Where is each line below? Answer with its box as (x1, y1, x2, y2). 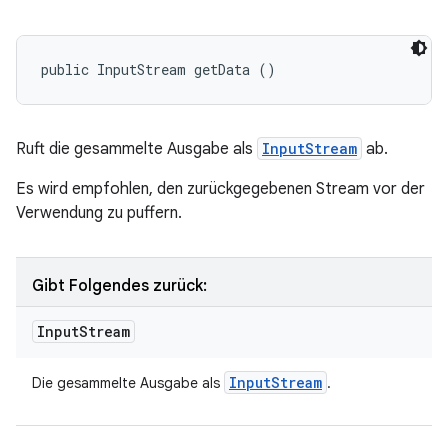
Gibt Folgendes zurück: (32, 276, 207, 296)
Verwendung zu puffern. (16, 203, 182, 223)
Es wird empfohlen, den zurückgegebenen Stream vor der (16, 179, 425, 199)
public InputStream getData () (41, 60, 276, 79)
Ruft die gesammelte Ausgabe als (16, 139, 257, 159)
